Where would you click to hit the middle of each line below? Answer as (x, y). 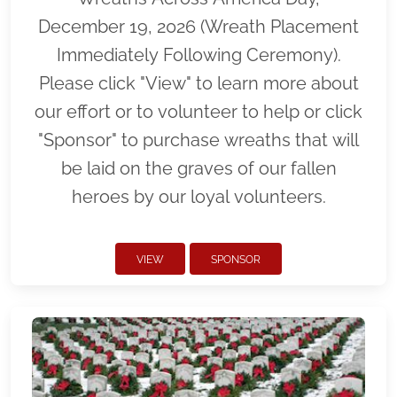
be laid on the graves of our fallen (198, 168)
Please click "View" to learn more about (198, 83)
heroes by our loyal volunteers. (198, 197)
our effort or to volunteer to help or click (198, 112)
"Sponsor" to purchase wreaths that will (198, 140)
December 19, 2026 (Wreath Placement (198, 27)
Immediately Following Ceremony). (198, 55)
